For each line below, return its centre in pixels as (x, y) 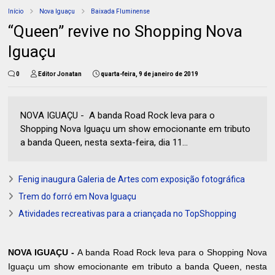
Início (16, 11)
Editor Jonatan (60, 74)
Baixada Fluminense (121, 11)
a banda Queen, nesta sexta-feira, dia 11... (104, 142)
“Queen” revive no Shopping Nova (126, 31)
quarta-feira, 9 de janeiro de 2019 (150, 74)
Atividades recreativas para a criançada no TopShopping (128, 213)
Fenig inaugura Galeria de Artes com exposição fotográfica (132, 179)
